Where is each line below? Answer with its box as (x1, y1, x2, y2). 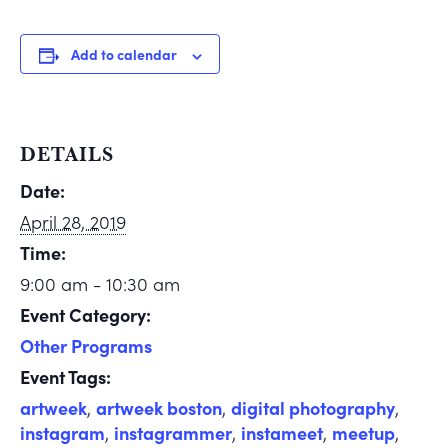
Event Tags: (20, 364, 111, 390)
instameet (241, 420, 323, 446)
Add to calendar (70, 44, 177, 65)
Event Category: (20, 302, 151, 328)
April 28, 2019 (20, 209, 126, 235)
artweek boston (96, 395, 222, 421)
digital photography (231, 395, 395, 421)
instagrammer (114, 420, 232, 446)
